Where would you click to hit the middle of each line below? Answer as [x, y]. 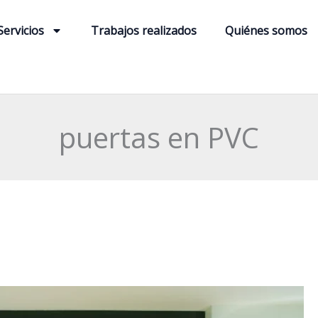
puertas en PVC [159, 137]
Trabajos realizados [144, 31]
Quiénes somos [267, 31]
